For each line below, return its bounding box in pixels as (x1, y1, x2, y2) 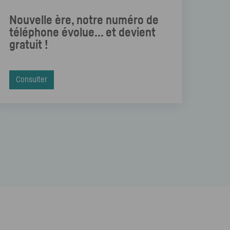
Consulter (15, 75, 47, 84)
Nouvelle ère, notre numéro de (9, 14, 159, 27)
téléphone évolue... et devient (9, 27, 156, 40)
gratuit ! (9, 39, 48, 52)
